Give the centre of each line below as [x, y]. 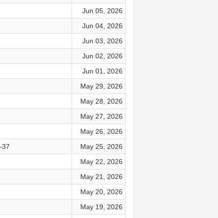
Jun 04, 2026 [102, 26]
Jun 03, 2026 [102, 41]
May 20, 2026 [101, 192]
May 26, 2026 [101, 131]
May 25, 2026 [101, 146]
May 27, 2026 [101, 116]
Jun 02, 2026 [102, 56]
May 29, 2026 [101, 86]
